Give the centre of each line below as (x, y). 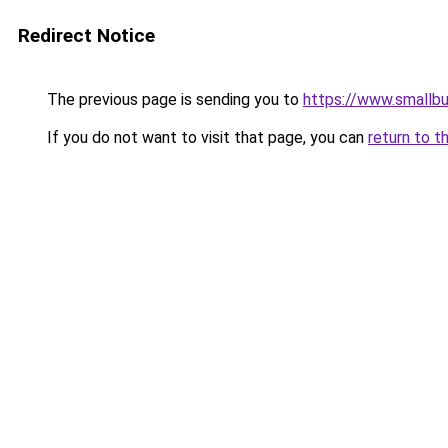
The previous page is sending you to (173, 99)
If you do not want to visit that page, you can (205, 137)
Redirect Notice (86, 35)
